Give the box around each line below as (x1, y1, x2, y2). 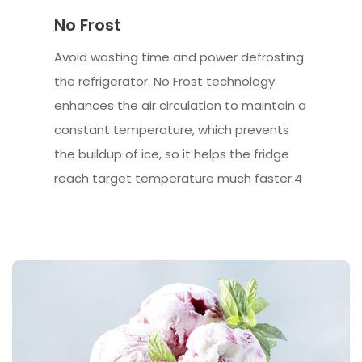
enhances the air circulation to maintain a (54, 96, 307, 114)
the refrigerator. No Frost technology (54, 72, 276, 90)
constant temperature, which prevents (54, 120, 290, 138)
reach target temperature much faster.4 (54, 169, 303, 187)
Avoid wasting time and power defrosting (54, 48, 305, 65)
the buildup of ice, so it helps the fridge (54, 145, 290, 162)
